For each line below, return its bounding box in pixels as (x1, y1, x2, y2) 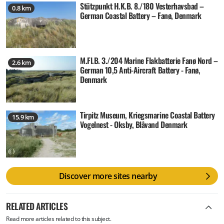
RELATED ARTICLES (6, 199, 68, 213)
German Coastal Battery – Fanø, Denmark (80, 9, 201, 21)
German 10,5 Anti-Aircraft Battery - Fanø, (80, 64, 200, 76)
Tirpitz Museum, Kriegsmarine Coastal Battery (80, 109, 215, 121)
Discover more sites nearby (58, 170, 157, 181)
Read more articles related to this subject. (6, 215, 111, 223)
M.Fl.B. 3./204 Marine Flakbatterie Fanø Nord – (80, 54, 218, 66)
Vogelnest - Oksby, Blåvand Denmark (80, 118, 187, 131)
